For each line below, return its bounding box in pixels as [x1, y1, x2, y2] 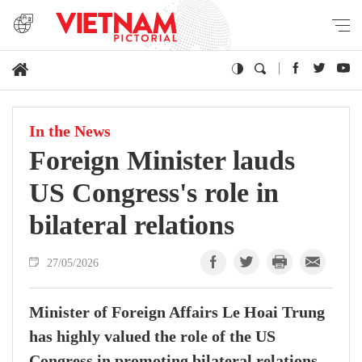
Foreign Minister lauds [29, 145, 295, 176]
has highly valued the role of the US [29, 327, 276, 347]
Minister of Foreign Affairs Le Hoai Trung [29, 303, 325, 322]
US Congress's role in [29, 177, 279, 208]
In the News [29, 122, 111, 141]
